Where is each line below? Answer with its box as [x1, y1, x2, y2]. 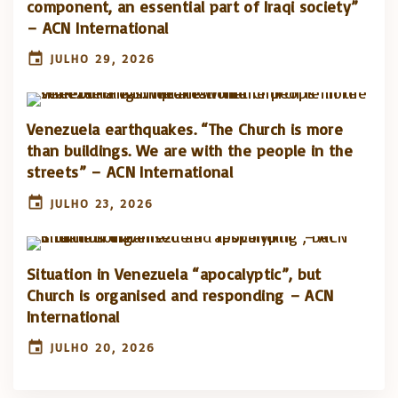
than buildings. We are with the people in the [27, 140, 354, 161]
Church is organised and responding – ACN [27, 284, 334, 305]
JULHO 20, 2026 [50, 339, 156, 355]
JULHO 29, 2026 [50, 51, 156, 67]
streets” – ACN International [27, 162, 234, 182]
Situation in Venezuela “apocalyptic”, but [27, 263, 322, 283]
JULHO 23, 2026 [50, 195, 155, 211]
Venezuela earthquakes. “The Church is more [27, 119, 344, 139]
